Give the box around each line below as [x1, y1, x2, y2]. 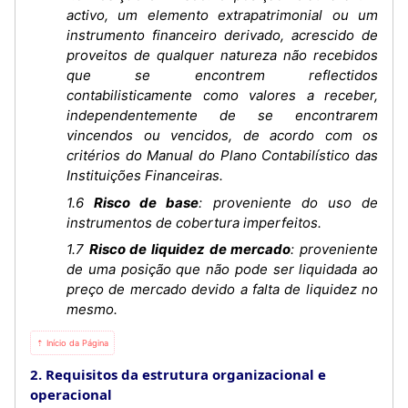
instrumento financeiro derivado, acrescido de [66, 26, 378, 45]
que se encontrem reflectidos [66, 66, 378, 85]
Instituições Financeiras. [66, 167, 223, 185]
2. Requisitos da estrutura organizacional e [30, 365, 326, 384]
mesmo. [66, 301, 117, 319]
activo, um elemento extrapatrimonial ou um [66, 6, 378, 25]
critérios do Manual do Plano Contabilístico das [66, 147, 378, 165]
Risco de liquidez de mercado [88, 240, 291, 259]
